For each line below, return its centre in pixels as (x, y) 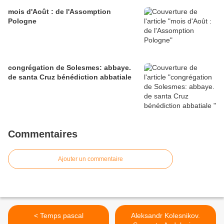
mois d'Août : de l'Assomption (59, 12)
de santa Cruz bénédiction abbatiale (70, 77)
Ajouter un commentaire (90, 159)
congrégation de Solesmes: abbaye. (69, 68)
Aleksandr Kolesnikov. (165, 216)
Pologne (22, 21)
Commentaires (43, 134)
